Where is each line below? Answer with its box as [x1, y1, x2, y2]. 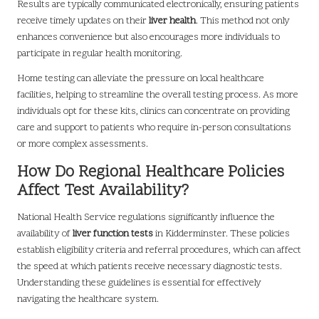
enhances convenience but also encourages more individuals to [17, 31, 280, 45]
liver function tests [73, 227, 153, 241]
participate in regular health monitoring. [17, 47, 182, 61]
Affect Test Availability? [17, 180, 189, 203]
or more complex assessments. [17, 137, 148, 152]
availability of [17, 227, 73, 241]
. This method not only [196, 14, 290, 28]
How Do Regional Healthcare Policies [17, 162, 284, 184]
